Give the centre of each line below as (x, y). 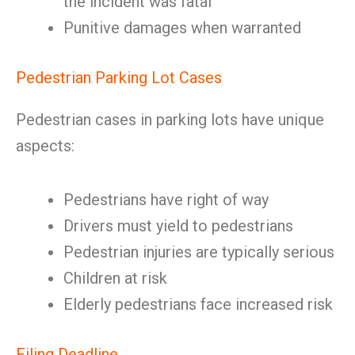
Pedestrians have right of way (166, 200)
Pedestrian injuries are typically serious (199, 252)
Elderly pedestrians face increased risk (198, 304)
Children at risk (115, 278)
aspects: (45, 146)
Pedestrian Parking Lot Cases (119, 78)
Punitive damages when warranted (182, 28)
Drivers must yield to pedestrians (178, 226)
